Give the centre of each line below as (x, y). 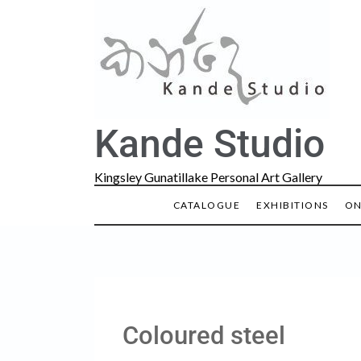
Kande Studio (210, 144)
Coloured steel (204, 336)
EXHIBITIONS (293, 205)
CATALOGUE (206, 205)
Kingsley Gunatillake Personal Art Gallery (208, 177)
